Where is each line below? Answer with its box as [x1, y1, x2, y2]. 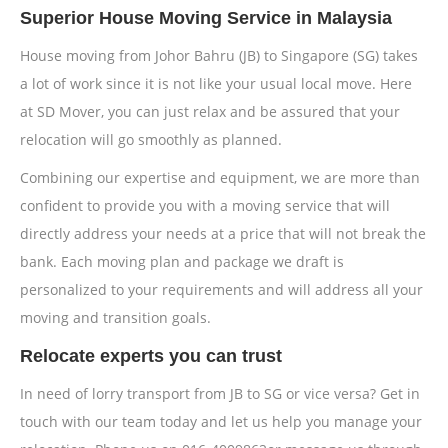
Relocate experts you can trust [20, 346, 282, 366]
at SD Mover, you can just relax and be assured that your [20, 102, 400, 121]
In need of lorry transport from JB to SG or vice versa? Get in [20, 384, 420, 403]
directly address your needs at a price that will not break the [20, 224, 426, 243]
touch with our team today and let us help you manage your [20, 412, 422, 431]
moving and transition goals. [20, 308, 211, 327]
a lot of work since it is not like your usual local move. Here [20, 74, 412, 93]
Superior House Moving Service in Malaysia [20, 8, 392, 28]
